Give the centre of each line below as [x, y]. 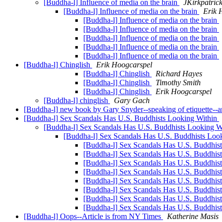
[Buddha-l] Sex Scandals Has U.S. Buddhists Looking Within [121, 118]
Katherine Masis [193, 217]
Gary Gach [132, 101]
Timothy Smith [178, 83]
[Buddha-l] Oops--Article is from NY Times [93, 217]
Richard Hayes [179, 74]
